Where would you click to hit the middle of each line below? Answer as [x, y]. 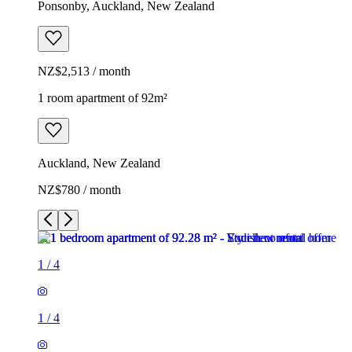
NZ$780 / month [79, 189]
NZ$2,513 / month [84, 71]
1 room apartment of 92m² [103, 97]
